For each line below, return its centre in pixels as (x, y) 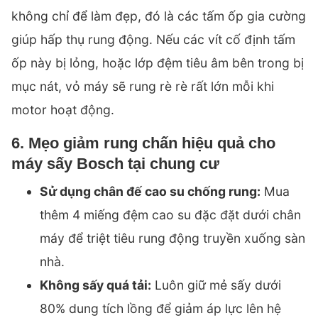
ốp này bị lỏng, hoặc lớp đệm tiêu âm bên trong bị (158, 63)
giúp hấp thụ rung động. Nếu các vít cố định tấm (153, 40)
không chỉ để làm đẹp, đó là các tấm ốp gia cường (159, 16)
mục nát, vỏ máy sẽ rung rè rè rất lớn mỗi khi (143, 87)
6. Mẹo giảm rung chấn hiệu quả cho (143, 143)
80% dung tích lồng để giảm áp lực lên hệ (160, 309)
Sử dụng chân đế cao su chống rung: (150, 192)
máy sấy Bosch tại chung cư (115, 164)
